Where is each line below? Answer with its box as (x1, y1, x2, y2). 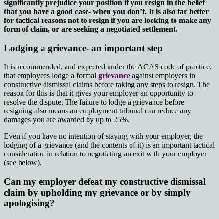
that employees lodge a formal (4, 71, 98, 80)
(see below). (4, 158, 42, 167)
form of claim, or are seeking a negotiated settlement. (4, 25, 179, 34)
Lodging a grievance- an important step (4, 43, 163, 53)
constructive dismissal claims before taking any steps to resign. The (4, 80, 210, 89)
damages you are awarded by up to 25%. (4, 115, 130, 124)
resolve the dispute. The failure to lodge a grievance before (4, 98, 184, 107)
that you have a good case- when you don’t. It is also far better (4, 7, 209, 16)
